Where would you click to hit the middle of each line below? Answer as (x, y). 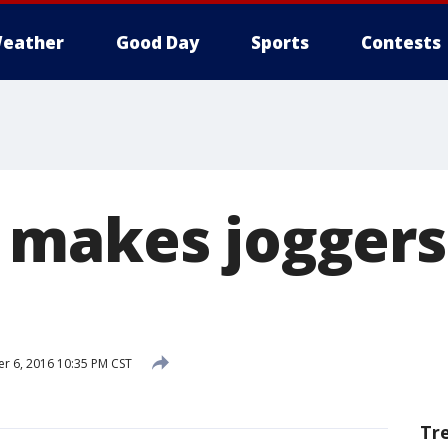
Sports (280, 42)
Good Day (157, 42)
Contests (401, 42)
